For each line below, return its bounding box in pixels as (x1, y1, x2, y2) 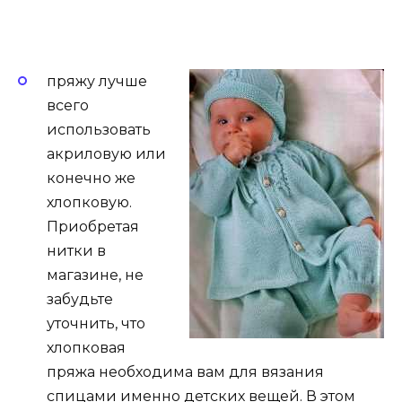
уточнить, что (47, 315, 145, 333)
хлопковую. (47, 194, 132, 212)
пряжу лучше (47, 73, 147, 91)
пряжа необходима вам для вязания (47, 363, 324, 381)
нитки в (47, 242, 106, 260)
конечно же (47, 170, 135, 188)
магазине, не (47, 267, 144, 284)
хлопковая (47, 339, 126, 357)
